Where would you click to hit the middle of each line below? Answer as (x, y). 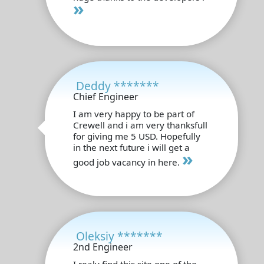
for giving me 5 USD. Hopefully (137, 136)
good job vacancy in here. (128, 162)
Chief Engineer (106, 96)
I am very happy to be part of (134, 113)
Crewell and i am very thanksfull (140, 125)
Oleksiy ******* (119, 236)
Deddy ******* (118, 85)
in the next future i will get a (131, 147)
